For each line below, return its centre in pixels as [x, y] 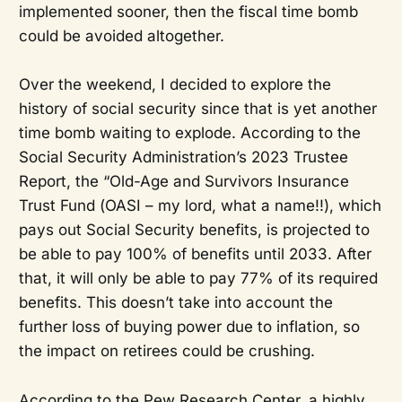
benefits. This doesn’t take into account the [175, 303]
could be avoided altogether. [121, 36]
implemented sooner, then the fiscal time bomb [188, 12]
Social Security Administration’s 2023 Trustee [183, 157]
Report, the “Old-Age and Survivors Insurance [184, 182]
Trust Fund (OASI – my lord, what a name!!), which [200, 206]
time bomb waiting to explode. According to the [189, 133]
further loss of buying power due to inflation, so [189, 327]
